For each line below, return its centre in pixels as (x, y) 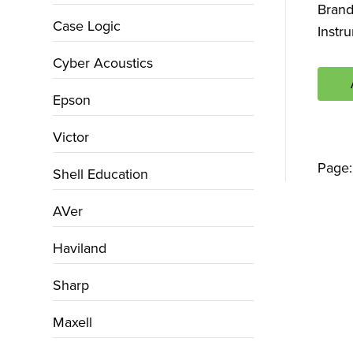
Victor (71, 137)
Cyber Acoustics (103, 63)
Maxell (73, 322)
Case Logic (87, 26)
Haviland (80, 248)
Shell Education (101, 174)
